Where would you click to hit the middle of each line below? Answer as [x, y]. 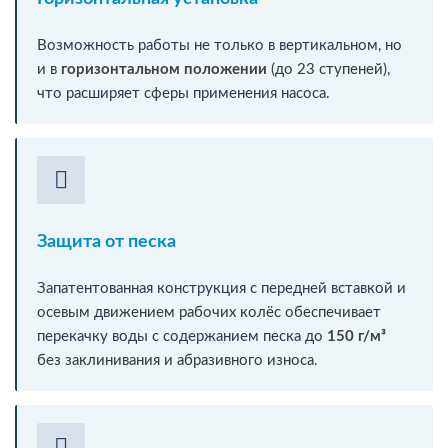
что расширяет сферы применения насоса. [183, 93]
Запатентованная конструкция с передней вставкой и [221, 288]
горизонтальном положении [164, 69]
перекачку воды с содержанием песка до [182, 336]
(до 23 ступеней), [328, 69]
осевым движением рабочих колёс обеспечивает [209, 312]
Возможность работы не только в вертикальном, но [219, 45]
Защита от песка [106, 241]
